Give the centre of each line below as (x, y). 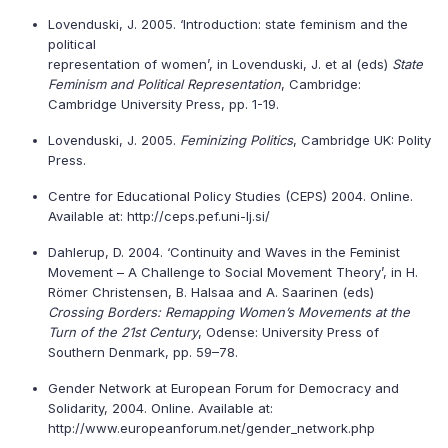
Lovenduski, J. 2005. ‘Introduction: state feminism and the (228, 24)
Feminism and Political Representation (164, 84)
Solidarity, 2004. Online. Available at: (160, 408)
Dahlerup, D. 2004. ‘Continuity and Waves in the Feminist (224, 252)
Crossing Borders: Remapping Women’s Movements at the (229, 312)
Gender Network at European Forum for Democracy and (223, 388)
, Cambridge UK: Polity (362, 140)
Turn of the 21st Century (123, 332)
